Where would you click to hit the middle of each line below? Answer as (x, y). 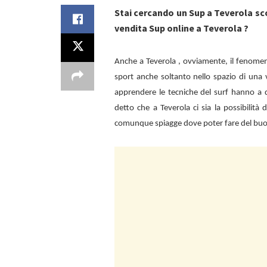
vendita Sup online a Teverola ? (181, 28)
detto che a (137, 108)
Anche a (131, 61)
